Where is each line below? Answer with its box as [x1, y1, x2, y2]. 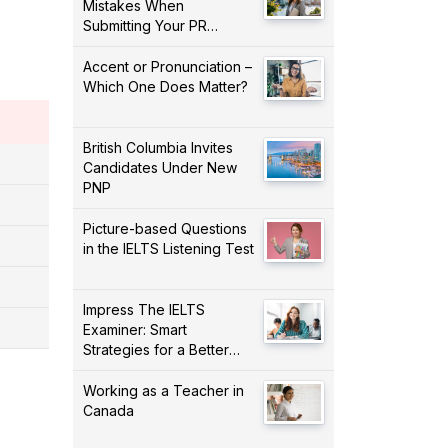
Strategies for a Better [83, 340, 229, 358]
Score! [83, 360, 126, 378]
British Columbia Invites [83, 138, 233, 156]
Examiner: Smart [83, 320, 187, 338]
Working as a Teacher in [83, 381, 244, 399]
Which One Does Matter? [83, 77, 248, 95]
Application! [83, 36, 159, 54]
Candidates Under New [83, 158, 237, 176]
